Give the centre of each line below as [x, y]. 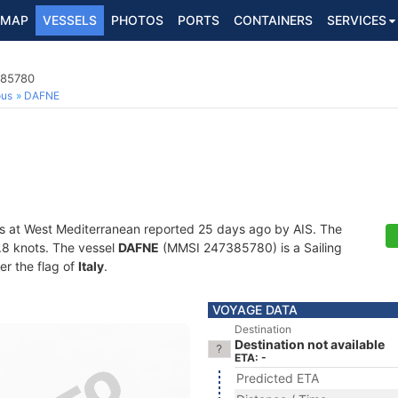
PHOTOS [137, 20]
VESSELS [70, 20]
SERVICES [357, 20]
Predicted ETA [278, 378]
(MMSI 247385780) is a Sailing [251, 247]
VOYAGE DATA [255, 310]
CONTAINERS [273, 20]
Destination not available [310, 344]
